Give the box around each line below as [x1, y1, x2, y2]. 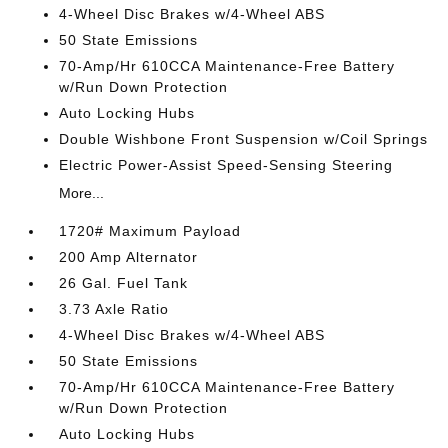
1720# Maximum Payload [59, 223, 242, 239]
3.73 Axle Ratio [59, 301, 170, 317]
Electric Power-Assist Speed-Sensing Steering [59, 157, 394, 173]
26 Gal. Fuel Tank [59, 275, 189, 291]
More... [59, 185, 105, 201]
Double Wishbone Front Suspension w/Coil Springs [59, 131, 429, 147]
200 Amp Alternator [59, 249, 199, 265]
